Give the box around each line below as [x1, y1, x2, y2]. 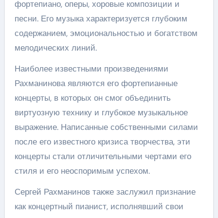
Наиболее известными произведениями [14, 63, 168, 74]
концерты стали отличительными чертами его [14, 151, 191, 162]
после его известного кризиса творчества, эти [14, 136, 190, 147]
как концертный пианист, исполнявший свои [14, 201, 183, 212]
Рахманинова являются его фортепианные [14, 78, 178, 89]
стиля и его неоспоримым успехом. [14, 165, 150, 176]
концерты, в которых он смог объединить [14, 92, 171, 103]
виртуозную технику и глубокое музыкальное [14, 107, 188, 118]
